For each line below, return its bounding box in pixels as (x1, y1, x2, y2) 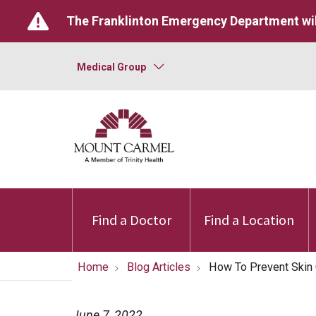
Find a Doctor (91, 211, 171, 229)
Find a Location (204, 211, 295, 229)
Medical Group (77, 61, 146, 73)
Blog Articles (127, 260, 190, 274)
